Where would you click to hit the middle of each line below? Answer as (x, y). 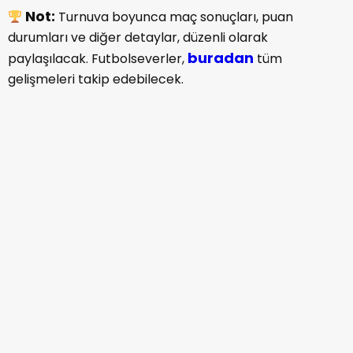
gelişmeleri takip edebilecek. (96, 80)
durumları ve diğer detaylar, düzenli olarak (138, 38)
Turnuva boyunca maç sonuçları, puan (176, 17)
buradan (221, 58)
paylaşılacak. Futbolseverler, (96, 59)
